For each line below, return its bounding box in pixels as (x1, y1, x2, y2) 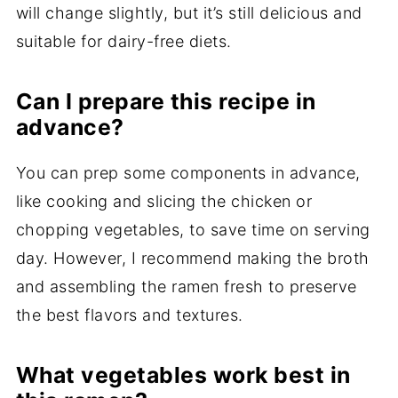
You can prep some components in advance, (15, 163, 361, 183)
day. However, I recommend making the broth (15, 249, 370, 268)
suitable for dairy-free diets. (15, 32, 232, 52)
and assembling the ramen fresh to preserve (15, 277, 357, 297)
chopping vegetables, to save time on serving (15, 220, 370, 240)
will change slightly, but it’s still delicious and (15, 4, 362, 23)
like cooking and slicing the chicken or (15, 192, 313, 211)
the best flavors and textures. (15, 306, 243, 325)
